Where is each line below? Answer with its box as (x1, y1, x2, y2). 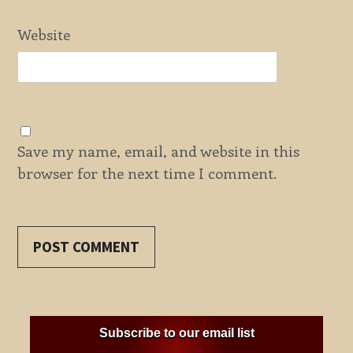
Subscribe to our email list (98, 325, 255, 340)
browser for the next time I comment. (17, 163, 277, 184)
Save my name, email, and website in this (17, 141, 300, 162)
